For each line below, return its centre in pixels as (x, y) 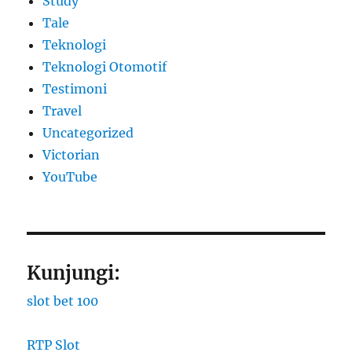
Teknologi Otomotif (105, 66)
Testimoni (75, 88)
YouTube (70, 176)
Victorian (71, 154)
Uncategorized (88, 132)
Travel (62, 110)
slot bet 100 (63, 301)
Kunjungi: (74, 273)
